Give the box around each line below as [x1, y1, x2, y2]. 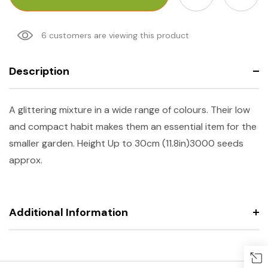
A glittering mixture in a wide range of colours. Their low [9, 103, 250, 116]
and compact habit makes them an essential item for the [9, 120, 257, 133]
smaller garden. [9, 136, 77, 150]
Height [77, 136, 105, 150]
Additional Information [9, 205, 128, 220]
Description [9, 63, 69, 78]
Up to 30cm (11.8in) [108, 136, 190, 150]
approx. [9, 153, 42, 166]
